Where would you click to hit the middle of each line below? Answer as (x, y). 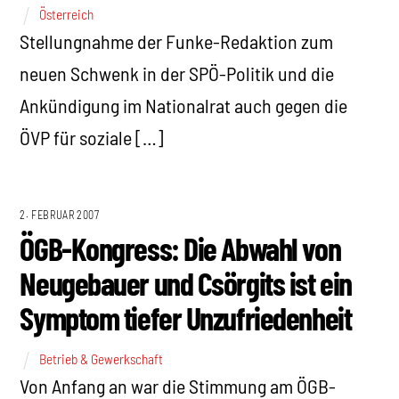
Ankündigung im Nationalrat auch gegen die (184, 105)
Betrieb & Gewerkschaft (102, 358)
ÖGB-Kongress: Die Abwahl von (180, 248)
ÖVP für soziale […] (92, 137)
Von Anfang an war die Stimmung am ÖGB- (178, 385)
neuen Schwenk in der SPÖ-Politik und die (177, 73)
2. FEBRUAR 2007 (60, 215)
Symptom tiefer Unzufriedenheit (186, 318)
